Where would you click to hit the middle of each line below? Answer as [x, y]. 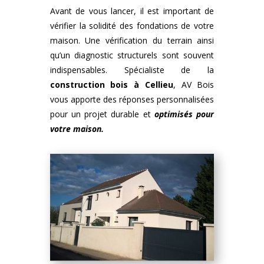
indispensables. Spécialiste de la [132, 70]
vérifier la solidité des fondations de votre [132, 26]
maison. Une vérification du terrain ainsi [132, 41]
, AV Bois [194, 85]
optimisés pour [184, 114]
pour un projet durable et [102, 114]
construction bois [89, 85]
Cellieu [159, 85]
